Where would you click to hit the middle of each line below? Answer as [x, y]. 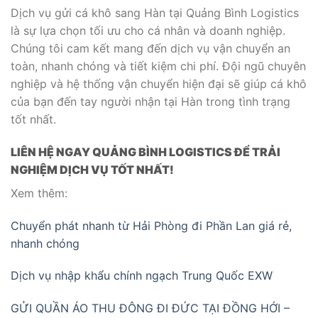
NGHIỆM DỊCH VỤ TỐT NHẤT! [92, 169]
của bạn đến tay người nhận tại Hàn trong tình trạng [150, 102]
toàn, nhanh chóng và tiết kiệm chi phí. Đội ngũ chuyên [158, 66]
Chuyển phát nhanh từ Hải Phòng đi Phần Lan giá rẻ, [151, 225]
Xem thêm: [39, 193]
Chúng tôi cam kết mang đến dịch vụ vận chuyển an [150, 49]
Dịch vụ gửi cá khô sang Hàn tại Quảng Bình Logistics [155, 13]
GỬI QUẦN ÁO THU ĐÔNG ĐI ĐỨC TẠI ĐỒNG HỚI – [150, 308]
